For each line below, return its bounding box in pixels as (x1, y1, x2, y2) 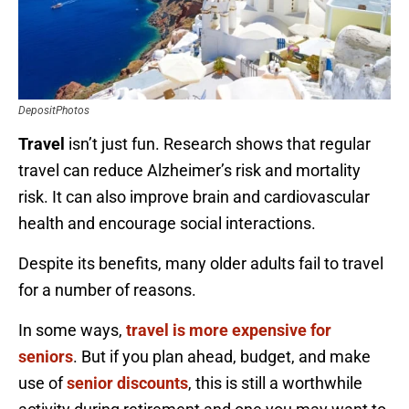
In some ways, (18, 320, 126, 341)
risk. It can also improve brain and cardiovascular (18, 187, 370, 207)
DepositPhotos (18, 104, 89, 118)
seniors (18, 347, 73, 367)
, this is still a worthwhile (188, 373, 362, 393)
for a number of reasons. (18, 280, 196, 300)
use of (18, 373, 67, 393)
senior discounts (67, 373, 188, 393)
